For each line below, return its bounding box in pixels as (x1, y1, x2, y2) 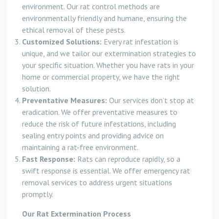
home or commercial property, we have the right (22, 71, 180, 82)
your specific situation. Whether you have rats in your (22, 60, 194, 70)
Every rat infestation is (102, 36, 178, 46)
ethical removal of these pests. (22, 24, 126, 35)
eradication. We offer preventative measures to (22, 107, 177, 117)
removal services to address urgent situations (22, 177, 172, 187)
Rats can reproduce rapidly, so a (75, 153, 180, 164)
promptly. (22, 189, 53, 199)
